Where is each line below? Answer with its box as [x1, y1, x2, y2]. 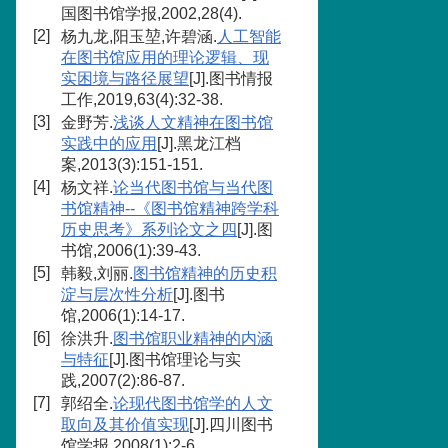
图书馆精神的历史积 [133, 265, 277, 282]
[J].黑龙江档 [157, 135, 241, 152]
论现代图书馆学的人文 [113, 395, 273, 412]
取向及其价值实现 [61, 416, 189, 433]
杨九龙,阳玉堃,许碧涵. [61, 28, 217, 45]
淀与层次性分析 [61, 286, 173, 303]
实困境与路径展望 [61, 70, 189, 87]
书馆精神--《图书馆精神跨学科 [61, 200, 279, 217]
